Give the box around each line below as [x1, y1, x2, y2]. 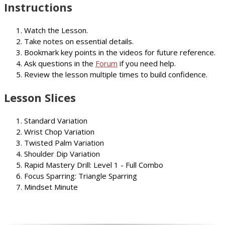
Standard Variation [24, 116, 87, 126]
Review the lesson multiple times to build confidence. [24, 69, 207, 80]
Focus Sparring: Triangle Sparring [24, 171, 137, 181]
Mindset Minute [24, 182, 78, 192]
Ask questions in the [24, 58, 95, 69]
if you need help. [118, 58, 176, 69]
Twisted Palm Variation [24, 138, 104, 148]
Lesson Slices [4, 90, 76, 105]
